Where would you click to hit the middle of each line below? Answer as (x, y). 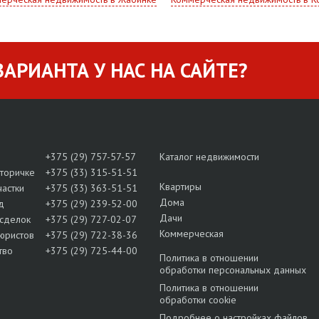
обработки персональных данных (233, 270)
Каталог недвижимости (209, 157)
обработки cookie (198, 300)
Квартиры (181, 187)
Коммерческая (192, 234)
